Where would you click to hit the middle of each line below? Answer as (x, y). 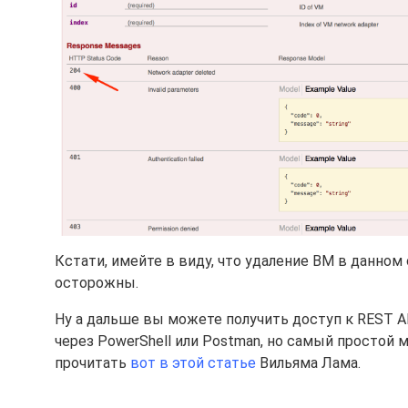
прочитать (92, 362)
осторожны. (97, 282)
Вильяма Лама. (308, 362)
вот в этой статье (193, 362)
